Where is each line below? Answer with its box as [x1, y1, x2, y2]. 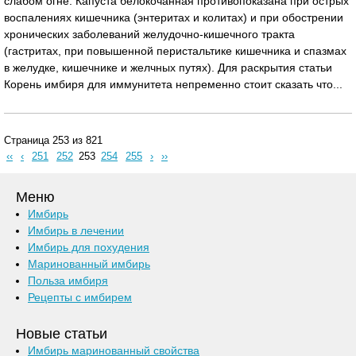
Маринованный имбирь [28, 257, 150, 270]
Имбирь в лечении [28, 224, 124, 237]
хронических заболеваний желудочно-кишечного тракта [4, 28, 295, 41]
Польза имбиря [28, 274, 108, 287]
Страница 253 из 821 [4, 135, 103, 146]
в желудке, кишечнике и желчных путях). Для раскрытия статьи [4, 61, 332, 74]
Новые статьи [16, 326, 107, 342]
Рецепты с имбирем [28, 291, 132, 304]
